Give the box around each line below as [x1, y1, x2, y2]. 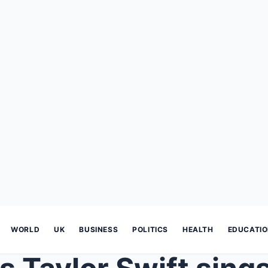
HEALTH [182, 225, 214, 234]
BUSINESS [79, 225, 118, 234]
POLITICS [132, 225, 169, 234]
